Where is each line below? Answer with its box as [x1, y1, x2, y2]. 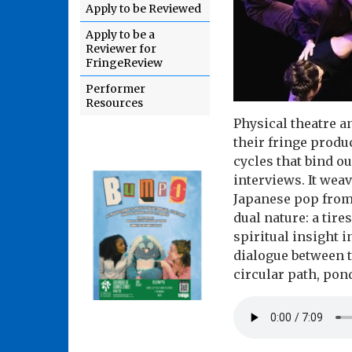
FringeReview [86, 56, 163, 70]
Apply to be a [86, 27, 155, 42]
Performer [86, 82, 145, 96]
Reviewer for [86, 42, 156, 56]
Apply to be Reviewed [86, 2, 201, 16]
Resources [86, 96, 143, 110]
